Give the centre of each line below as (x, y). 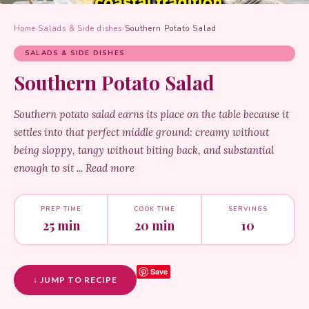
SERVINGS (248, 209)
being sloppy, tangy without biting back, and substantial (144, 150)
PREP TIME (61, 209)
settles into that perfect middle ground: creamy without (141, 132)
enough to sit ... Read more (74, 168)
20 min (154, 225)
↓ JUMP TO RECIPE (76, 280)
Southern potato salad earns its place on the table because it (151, 114)
